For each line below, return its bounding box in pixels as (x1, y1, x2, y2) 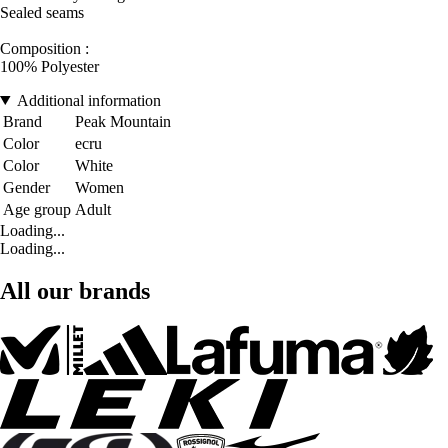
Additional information (16, 91, 161, 109)
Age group (3, 200, 71, 218)
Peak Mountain (75, 112, 171, 130)
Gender (3, 178, 50, 196)
